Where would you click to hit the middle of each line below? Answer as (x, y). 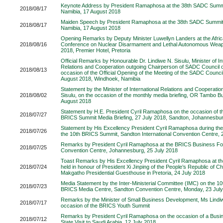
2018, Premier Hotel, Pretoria (96, 50)
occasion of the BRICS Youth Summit (105, 206)
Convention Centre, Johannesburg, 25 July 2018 (119, 150)
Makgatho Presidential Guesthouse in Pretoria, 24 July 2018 (133, 173)
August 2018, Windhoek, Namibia (101, 79)
